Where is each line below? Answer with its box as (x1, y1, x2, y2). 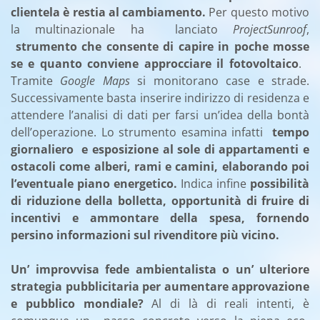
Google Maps (60, 72, 130, 89)
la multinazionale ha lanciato (11, 21, 233, 37)
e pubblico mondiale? (11, 295, 144, 311)
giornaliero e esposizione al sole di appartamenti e (11, 141, 309, 157)
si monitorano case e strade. (129, 72, 310, 89)
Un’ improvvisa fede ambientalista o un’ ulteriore (11, 261, 309, 277)
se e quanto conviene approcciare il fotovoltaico (11, 55, 299, 71)
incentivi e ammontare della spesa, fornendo (11, 209, 309, 226)
